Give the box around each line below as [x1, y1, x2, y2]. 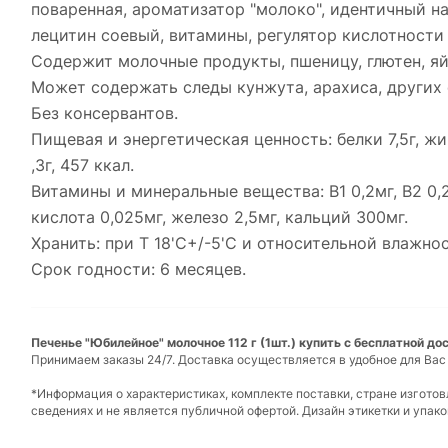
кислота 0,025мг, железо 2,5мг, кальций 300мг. [31, 207, 408, 228]
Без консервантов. [31, 103, 178, 124]
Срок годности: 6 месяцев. [31, 259, 246, 280]
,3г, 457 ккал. [31, 155, 134, 176]
